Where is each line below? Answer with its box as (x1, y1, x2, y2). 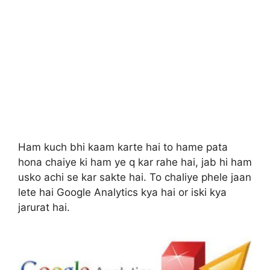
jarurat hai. (18, 201, 70, 213)
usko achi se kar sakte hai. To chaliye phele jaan (18, 171, 251, 183)
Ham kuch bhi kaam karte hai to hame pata (18, 140, 228, 153)
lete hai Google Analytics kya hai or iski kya (18, 186, 227, 198)
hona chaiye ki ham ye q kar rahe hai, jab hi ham (18, 155, 252, 168)
